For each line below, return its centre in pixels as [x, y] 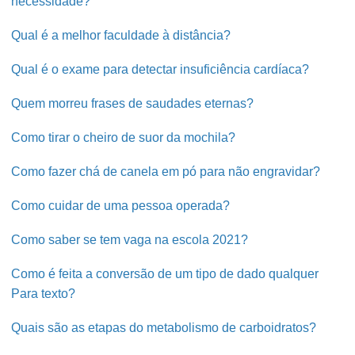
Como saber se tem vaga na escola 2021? [130, 240]
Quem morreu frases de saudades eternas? [133, 103]
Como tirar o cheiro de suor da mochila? [124, 137]
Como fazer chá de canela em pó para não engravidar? [166, 172]
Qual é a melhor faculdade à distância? [121, 35]
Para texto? [44, 294]
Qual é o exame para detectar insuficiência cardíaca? [160, 69]
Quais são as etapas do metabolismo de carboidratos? [164, 328]
